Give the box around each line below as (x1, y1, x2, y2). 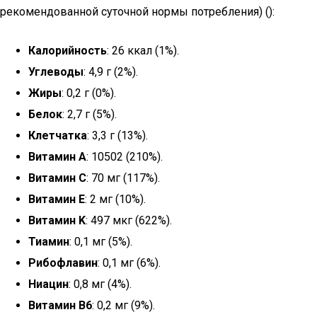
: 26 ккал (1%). (107, 44, 179, 57)
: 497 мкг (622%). (86, 214, 172, 227)
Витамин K (28, 214, 86, 227)
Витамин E (28, 192, 85, 206)
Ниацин (28, 277, 69, 291)
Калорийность (28, 44, 107, 57)
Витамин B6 (28, 299, 92, 312)
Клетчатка (28, 129, 87, 142)
